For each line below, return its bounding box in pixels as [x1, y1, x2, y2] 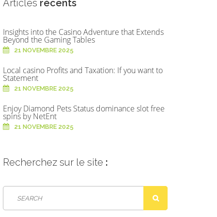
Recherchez [3, 156, 57, 168]
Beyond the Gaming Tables [3, 34, 95, 45]
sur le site [57, 156, 106, 168]
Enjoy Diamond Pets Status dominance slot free [3, 103, 165, 114]
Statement [3, 73, 38, 83]
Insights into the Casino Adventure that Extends [3, 27, 164, 37]
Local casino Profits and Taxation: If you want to [3, 65, 163, 76]
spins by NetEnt [3, 111, 57, 122]
